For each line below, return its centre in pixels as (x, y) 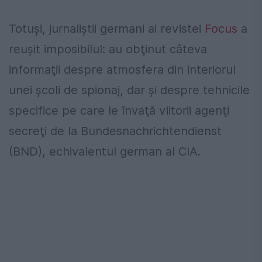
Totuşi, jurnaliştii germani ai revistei (107, 28)
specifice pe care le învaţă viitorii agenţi (119, 110)
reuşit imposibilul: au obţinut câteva (108, 49)
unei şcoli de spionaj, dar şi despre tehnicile (129, 90)
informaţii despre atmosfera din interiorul (122, 69)
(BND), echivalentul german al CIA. (105, 151)
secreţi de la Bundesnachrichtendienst (115, 131)
